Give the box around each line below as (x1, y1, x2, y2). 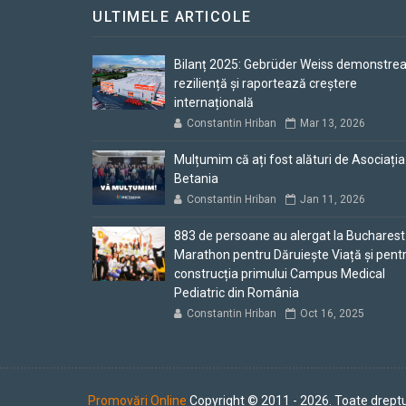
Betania (174, 171, 218, 186)
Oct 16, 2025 (300, 307, 364, 320)
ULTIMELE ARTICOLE (92, 8, 252, 25)
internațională (174, 95, 254, 110)
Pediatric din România (174, 285, 299, 300)
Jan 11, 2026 (300, 193, 365, 206)
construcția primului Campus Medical (174, 266, 385, 281)
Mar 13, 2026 (300, 117, 365, 130)
